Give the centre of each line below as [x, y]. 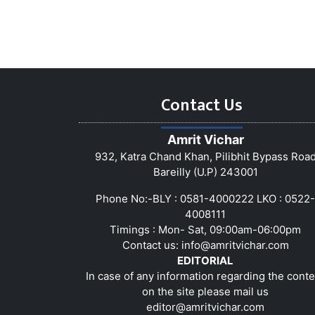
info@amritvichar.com [235, 245]
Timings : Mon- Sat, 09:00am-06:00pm [205, 229]
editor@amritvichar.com [205, 307]
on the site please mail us [205, 291]
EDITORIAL [205, 260]
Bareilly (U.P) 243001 [205, 172]
